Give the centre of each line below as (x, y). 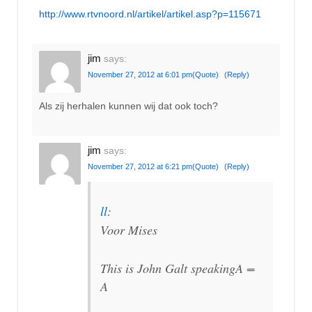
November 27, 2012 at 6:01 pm (140, 75)
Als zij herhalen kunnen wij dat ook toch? (128, 106)
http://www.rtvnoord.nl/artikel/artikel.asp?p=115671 (150, 14)
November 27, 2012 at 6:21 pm (140, 166)
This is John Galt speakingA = (178, 268)
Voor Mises (129, 229)
